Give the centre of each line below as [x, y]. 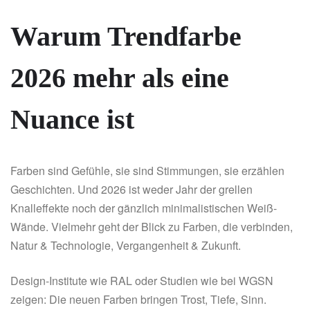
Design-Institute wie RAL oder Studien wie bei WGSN [142, 281]
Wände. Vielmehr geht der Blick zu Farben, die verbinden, [152, 227]
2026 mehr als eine [120, 78]
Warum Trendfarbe [126, 37]
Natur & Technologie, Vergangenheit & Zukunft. [126, 246]
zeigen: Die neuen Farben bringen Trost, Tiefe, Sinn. [140, 300]
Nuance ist [72, 120]
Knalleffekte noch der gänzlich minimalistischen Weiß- [144, 208]
